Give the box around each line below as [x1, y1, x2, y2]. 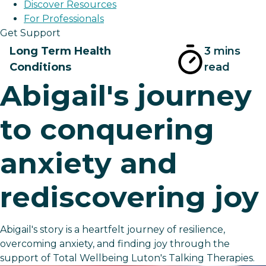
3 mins [204, 45, 241, 58]
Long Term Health [9, 45, 111, 58]
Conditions [9, 61, 71, 74]
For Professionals [24, 13, 104, 24]
